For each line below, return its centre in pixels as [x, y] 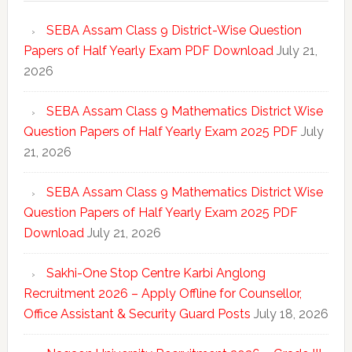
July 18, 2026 [291, 314]
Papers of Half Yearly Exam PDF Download [148, 51]
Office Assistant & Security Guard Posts [137, 314]
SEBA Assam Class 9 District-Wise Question [174, 31]
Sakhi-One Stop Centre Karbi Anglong [156, 273]
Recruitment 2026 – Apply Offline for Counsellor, [162, 294]
